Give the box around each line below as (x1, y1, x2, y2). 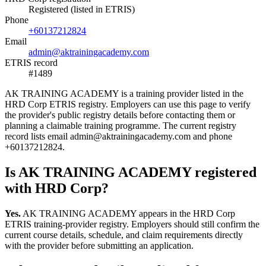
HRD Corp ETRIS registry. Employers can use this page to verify (5, 99, 251, 109)
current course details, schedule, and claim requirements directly (5, 229, 243, 240)
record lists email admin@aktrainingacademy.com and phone (5, 131, 232, 141)
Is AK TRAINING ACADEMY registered (5, 164, 256, 180)
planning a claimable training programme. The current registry (5, 120, 236, 131)
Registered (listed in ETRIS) (28, 4, 135, 14)
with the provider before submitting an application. (5, 240, 194, 251)
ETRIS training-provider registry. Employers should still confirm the (5, 218, 259, 229)
